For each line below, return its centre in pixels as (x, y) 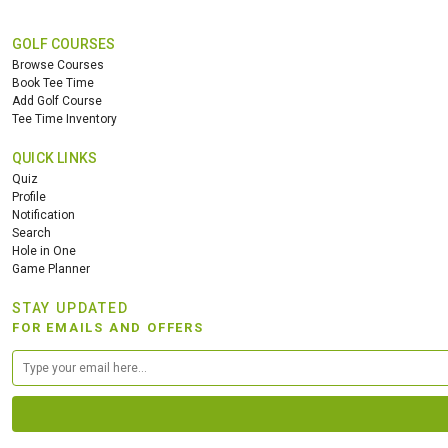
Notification (43, 214)
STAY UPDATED (70, 307)
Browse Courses (58, 64)
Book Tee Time (53, 82)
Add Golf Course (57, 100)
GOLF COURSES (64, 43)
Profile (29, 196)
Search (31, 232)
